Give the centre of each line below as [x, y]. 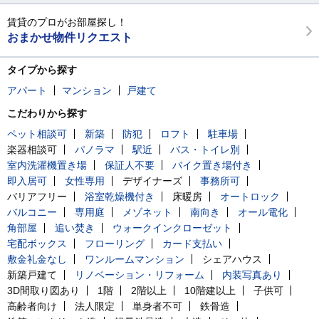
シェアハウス [232, 259]
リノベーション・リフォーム [140, 275]
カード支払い [192, 244]
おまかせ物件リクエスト [70, 37]
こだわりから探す [47, 113]
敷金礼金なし [37, 259]
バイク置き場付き [212, 165]
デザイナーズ [152, 181]
